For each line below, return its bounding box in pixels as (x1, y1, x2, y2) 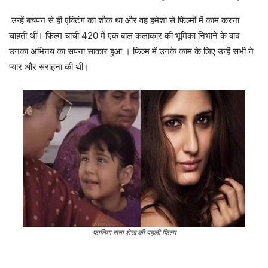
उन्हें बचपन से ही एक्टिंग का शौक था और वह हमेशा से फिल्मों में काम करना (9, 14, 239, 26)
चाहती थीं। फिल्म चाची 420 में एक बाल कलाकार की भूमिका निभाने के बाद (9, 30, 240, 42)
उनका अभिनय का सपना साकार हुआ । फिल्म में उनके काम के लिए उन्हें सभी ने (9, 45, 254, 57)
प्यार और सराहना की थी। (9, 61, 89, 73)
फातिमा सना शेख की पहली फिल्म (92, 228, 176, 237)
